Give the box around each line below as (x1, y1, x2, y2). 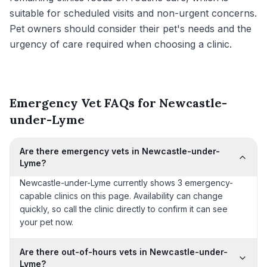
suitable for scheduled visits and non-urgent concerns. (10, 7, 257, 19)
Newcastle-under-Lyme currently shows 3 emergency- (20, 178, 233, 188)
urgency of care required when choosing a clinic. (10, 38, 232, 50)
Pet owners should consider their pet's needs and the (10, 23, 252, 35)
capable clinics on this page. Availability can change (20, 191, 223, 201)
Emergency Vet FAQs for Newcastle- (10, 95, 227, 110)
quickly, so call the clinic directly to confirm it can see (20, 204, 228, 214)
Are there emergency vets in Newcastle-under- (20, 146, 220, 156)
